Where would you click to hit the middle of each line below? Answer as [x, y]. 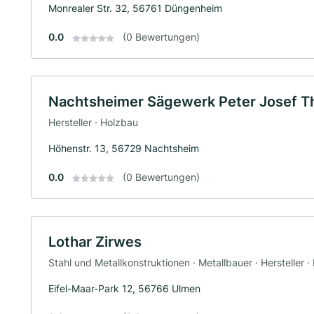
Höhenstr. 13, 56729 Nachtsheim [124, 148]
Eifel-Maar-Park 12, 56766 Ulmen [124, 288]
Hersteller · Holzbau [93, 122]
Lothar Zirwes [95, 241]
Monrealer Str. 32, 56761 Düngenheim [135, 8]
